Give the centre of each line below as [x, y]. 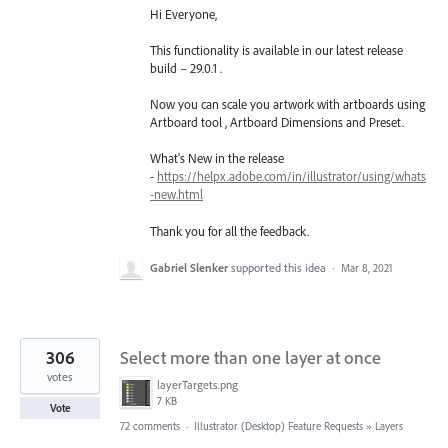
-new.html [176, 194]
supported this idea [280, 267]
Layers [389, 425]
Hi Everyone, [183, 13]
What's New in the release [217, 158]
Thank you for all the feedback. [229, 230]
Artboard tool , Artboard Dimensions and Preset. [277, 122]
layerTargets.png [197, 384]
